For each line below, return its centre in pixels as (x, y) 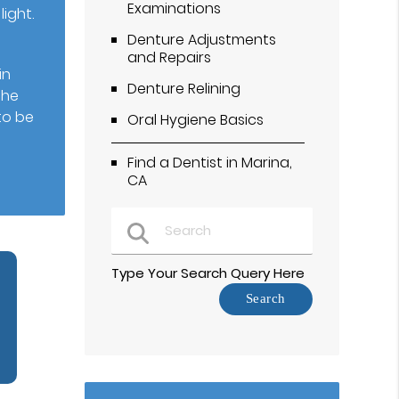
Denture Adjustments (202, 39)
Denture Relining (184, 88)
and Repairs (170, 57)
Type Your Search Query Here (208, 273)
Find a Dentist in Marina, (210, 162)
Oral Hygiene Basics (196, 119)
